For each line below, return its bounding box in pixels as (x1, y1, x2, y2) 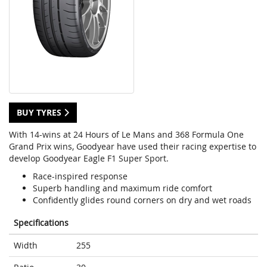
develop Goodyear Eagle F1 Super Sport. (9, 153, 169, 164)
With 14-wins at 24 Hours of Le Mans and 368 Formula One (9, 129, 244, 141)
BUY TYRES (17, 107, 64, 119)
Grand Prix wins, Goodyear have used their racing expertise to (9, 141, 256, 153)
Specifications (14, 217, 69, 229)
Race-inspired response (33, 170, 128, 182)
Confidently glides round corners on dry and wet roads (33, 194, 252, 206)
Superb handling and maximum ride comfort (33, 182, 212, 194)
